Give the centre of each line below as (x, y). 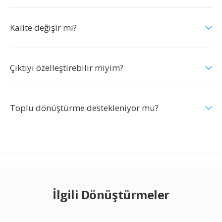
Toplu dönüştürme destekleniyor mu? (84, 108)
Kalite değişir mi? (43, 28)
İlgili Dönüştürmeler (111, 194)
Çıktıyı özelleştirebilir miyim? (67, 68)
